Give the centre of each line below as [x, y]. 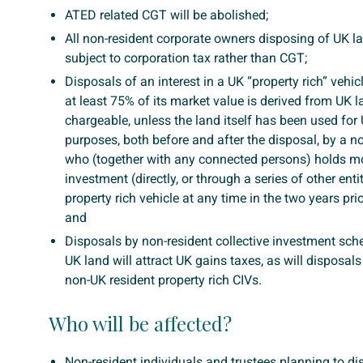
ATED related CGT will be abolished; [167, 15]
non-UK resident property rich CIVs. [163, 280]
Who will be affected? [140, 323]
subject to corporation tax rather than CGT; [186, 58]
